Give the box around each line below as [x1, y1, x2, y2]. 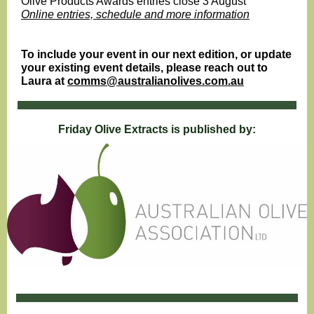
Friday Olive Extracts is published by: [58, 123, 256, 135]
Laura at [21, 75, 67, 87]
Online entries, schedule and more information [21, 8, 250, 20]
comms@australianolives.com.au [67, 75, 244, 87]
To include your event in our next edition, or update [21, 48, 292, 60]
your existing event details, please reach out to [21, 62, 268, 74]
